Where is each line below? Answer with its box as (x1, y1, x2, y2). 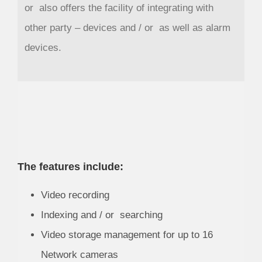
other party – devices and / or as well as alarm (24, 22, 230, 34)
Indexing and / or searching (41, 209, 163, 221)
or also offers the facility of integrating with (24, 2, 213, 14)
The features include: (18, 161, 123, 173)
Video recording (41, 189, 109, 201)
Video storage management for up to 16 (41, 229, 213, 241)
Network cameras (41, 249, 118, 261)
